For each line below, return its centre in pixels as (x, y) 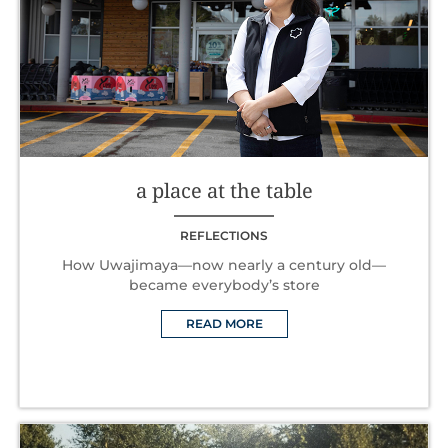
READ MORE (224, 323)
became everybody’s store (224, 284)
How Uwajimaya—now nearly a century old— (224, 264)
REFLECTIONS (224, 235)
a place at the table (224, 190)
